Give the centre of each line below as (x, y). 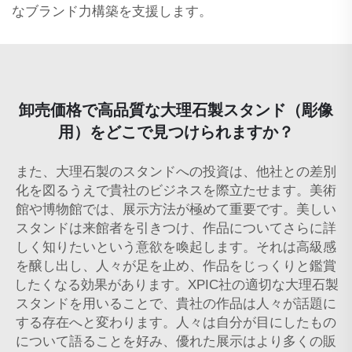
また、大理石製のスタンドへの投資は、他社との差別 (176, 171)
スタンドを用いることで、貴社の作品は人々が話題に (176, 303)
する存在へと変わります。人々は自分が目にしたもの (176, 322)
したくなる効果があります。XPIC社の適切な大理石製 (176, 284)
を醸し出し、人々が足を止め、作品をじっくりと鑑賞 (176, 266)
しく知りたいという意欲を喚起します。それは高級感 (176, 247)
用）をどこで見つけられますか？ (176, 132)
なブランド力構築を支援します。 (112, 11)
